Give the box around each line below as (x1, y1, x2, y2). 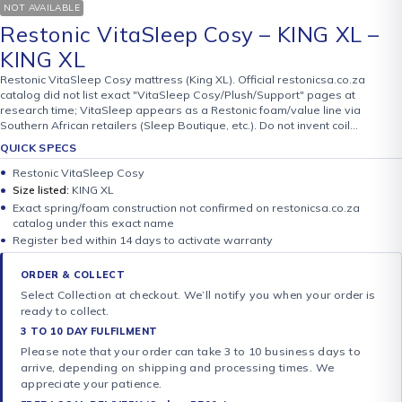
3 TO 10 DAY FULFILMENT (21, 325, 161, 338)
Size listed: (13, 183, 70, 197)
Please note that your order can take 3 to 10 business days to (21, 345, 361, 359)
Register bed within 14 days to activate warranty (13, 233, 274, 248)
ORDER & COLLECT (21, 267, 128, 281)
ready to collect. (21, 303, 112, 318)
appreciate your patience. (21, 377, 162, 391)
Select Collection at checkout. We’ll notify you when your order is (21, 287, 376, 301)
